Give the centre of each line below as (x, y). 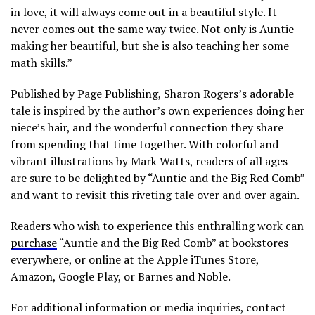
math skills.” (41, 62)
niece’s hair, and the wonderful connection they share (147, 127)
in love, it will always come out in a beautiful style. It (144, 12)
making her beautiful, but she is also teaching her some (150, 45)
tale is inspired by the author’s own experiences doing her (157, 110)
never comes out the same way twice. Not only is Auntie (152, 28)
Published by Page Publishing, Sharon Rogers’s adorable (152, 93)
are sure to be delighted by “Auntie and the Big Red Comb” (157, 178)
